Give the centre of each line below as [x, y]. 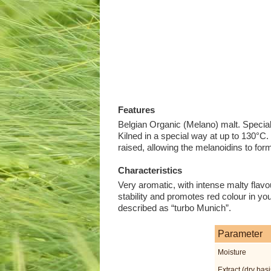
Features [136, 110]
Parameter [240, 233]
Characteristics [150, 170]
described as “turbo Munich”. [174, 207]
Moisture [232, 252]
